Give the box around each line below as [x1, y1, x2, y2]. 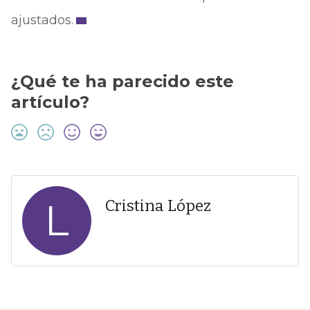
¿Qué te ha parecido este [10, 71, 234, 91]
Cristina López [104, 197, 211, 215]
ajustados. [10, 12, 73, 28]
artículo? [10, 92, 89, 112]
